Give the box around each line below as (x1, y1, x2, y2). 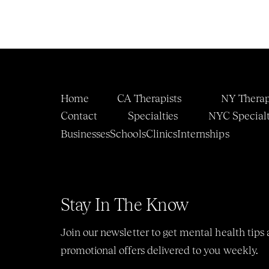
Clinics (145, 127, 178, 140)
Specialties (127, 109, 178, 122)
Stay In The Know (60, 195, 189, 215)
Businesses (60, 127, 110, 140)
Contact (60, 109, 98, 122)
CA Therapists (116, 91, 182, 104)
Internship (177, 127, 225, 140)
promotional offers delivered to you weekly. (60, 244, 258, 256)
